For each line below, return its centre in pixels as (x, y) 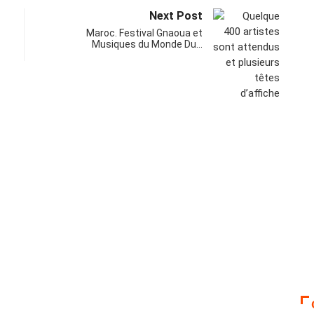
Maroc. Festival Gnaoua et (144, 33)
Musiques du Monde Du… (147, 44)
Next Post (176, 15)
